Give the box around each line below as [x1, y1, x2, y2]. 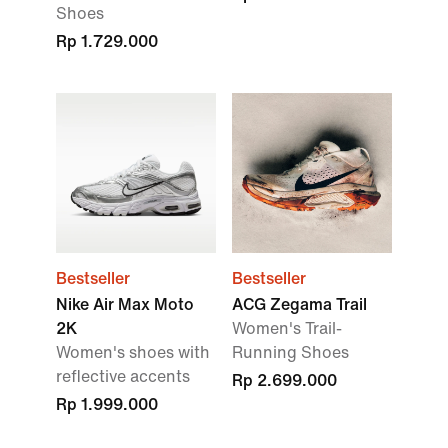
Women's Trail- [232, 320, 342, 337]
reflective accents [56, 368, 190, 385]
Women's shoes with [56, 344, 210, 361]
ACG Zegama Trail [232, 296, 367, 313]
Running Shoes [232, 344, 349, 361]
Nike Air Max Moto [56, 296, 194, 313]
